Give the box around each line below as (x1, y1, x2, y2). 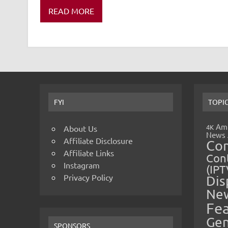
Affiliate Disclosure (63, 135, 133, 146)
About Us (63, 123, 97, 134)
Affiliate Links (63, 148, 114, 158)
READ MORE (48, 6, 94, 16)
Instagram (63, 160, 100, 170)
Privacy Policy (63, 172, 113, 183)
